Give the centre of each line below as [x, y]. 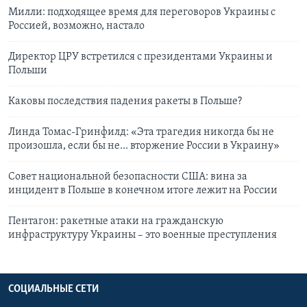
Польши [28, 71]
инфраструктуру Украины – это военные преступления [143, 235]
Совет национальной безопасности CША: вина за [128, 177]
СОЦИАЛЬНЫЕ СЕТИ [53, 290]
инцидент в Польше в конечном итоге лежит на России [143, 191]
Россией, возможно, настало [76, 26]
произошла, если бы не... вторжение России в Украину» [144, 146]
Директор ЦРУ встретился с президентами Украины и [140, 57]
